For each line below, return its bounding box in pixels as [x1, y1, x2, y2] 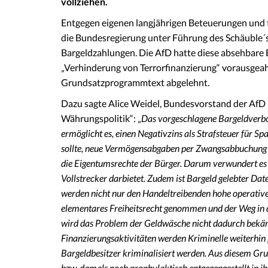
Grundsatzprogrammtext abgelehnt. [61, 76, 209, 88]
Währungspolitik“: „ [61, 112, 141, 124]
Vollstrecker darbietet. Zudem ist [61, 172, 187, 184]
